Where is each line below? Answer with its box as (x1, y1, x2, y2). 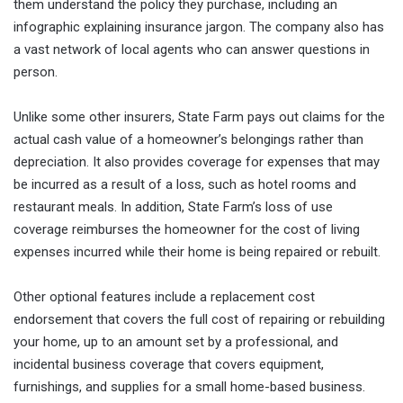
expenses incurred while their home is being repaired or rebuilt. (13, 243, 381, 260)
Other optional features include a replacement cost (13, 288, 315, 305)
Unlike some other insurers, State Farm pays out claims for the (13, 108, 385, 125)
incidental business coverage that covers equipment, (13, 355, 324, 372)
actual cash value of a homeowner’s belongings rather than (13, 130, 363, 148)
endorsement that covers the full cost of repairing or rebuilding (13, 310, 385, 327)
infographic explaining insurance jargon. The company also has (13, 18, 384, 35)
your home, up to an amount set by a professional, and (13, 333, 338, 350)
